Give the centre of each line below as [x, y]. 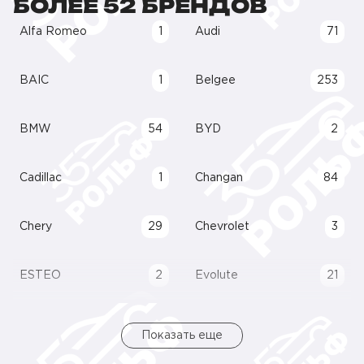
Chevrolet [222, 227]
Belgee [215, 80]
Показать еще [182, 336]
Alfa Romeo [53, 32]
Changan [219, 178]
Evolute [217, 275]
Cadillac [41, 178]
